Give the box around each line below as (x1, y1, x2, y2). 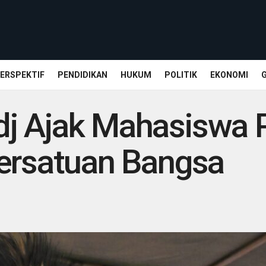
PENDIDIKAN (58, 70, 107, 80)
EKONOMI (210, 70, 248, 80)
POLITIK (164, 70, 197, 80)
